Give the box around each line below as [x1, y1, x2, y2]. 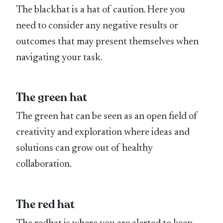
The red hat [16, 197, 75, 213]
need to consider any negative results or [16, 21, 179, 31]
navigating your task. [16, 53, 103, 63]
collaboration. [16, 159, 72, 170]
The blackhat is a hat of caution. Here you [16, 5, 186, 15]
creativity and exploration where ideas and [16, 127, 190, 138]
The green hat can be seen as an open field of [16, 111, 198, 122]
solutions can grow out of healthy [16, 143, 153, 154]
